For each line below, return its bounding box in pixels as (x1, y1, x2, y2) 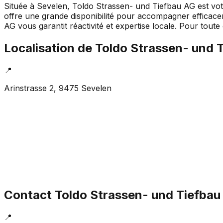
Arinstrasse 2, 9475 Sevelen (4, 83, 111, 93)
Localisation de (4, 40, 95, 55)
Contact (4, 187, 55, 202)
